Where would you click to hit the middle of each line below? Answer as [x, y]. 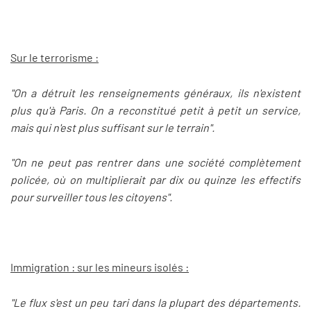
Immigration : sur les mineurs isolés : [100, 267]
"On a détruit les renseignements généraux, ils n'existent [155, 92]
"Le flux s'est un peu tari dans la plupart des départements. [155, 303]
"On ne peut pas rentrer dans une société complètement [155, 162]
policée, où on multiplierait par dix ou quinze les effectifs [155, 180]
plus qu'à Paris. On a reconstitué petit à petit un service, [155, 110]
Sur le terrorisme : [54, 58]
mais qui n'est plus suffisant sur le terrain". [112, 127]
